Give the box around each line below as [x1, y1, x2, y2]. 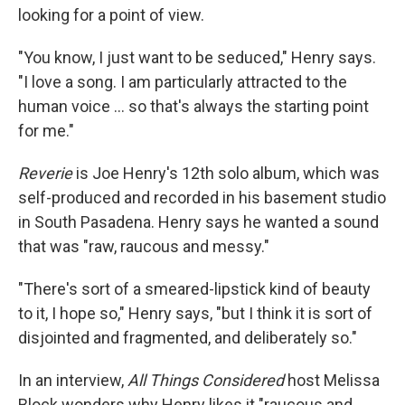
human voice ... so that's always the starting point [18, 97, 369, 116]
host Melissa [284, 371, 380, 390]
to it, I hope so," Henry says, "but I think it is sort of [18, 304, 372, 323]
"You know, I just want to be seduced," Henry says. [18, 48, 376, 67]
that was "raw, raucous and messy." [18, 237, 269, 256]
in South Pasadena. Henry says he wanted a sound [18, 212, 379, 231]
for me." [18, 121, 74, 140]
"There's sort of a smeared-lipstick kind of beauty [18, 279, 371, 298]
